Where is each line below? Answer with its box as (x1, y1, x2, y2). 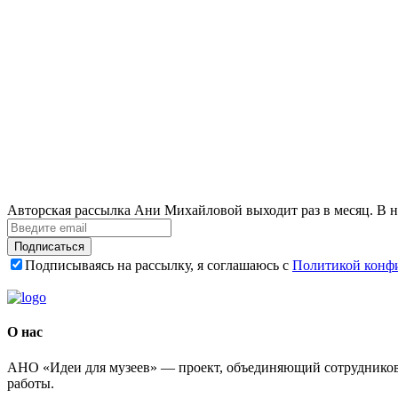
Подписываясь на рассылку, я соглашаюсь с (25, 258, 292, 274)
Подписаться (14, 240, 84, 254)
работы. (7, 375, 54, 391)
